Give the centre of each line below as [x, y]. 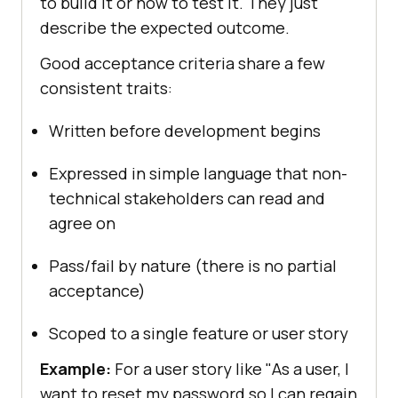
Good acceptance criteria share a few [183, 64]
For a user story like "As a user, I [230, 369]
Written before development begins [185, 131]
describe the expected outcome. [165, 28]
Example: [76, 369]
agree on [82, 223]
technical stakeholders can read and [187, 199]
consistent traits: [106, 88]
